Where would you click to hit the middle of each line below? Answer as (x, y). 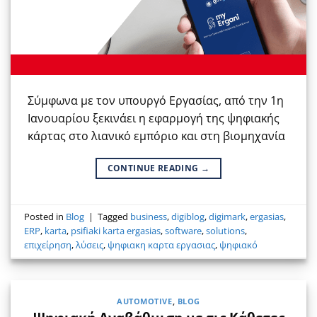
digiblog (188, 217)
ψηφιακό (239, 245)
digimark (227, 217)
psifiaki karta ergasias (116, 231)
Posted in (45, 217)
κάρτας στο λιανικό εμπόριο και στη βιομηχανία (156, 136)
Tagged (114, 217)
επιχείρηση (48, 245)
